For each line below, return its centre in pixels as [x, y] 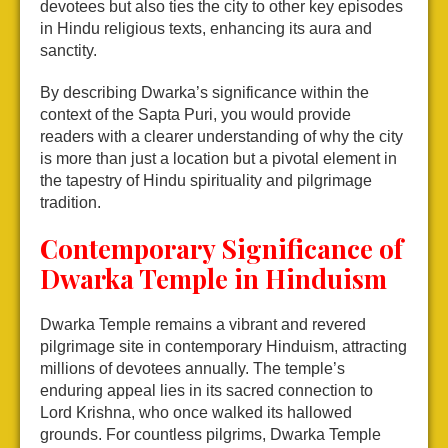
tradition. [70, 203]
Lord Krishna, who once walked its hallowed [196, 413]
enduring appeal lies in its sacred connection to [206, 391]
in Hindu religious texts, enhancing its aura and [206, 29]
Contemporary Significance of [221, 249]
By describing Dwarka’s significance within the [204, 93]
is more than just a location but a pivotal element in [218, 159]
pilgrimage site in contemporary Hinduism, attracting [223, 347]
